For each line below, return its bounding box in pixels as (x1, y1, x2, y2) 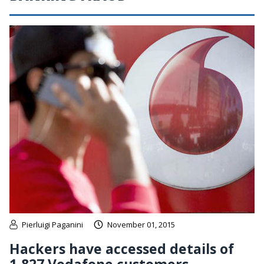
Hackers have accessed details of (9, 239, 234, 258)
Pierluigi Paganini (22, 219, 83, 230)
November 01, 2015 (107, 219, 175, 230)
